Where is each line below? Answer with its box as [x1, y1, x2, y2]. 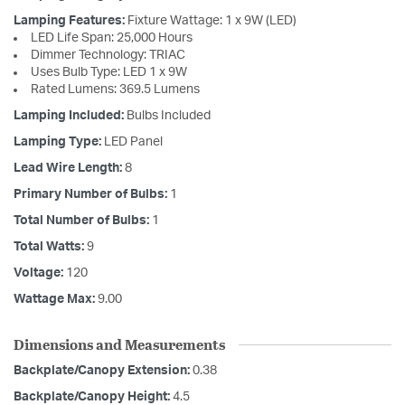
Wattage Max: [14, 293, 98, 306]
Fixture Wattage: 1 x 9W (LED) [127, 14, 297, 28]
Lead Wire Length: [14, 162, 125, 175]
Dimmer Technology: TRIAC [31, 49, 185, 62]
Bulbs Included [127, 109, 211, 123]
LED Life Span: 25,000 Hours [31, 32, 193, 45]
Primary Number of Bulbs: [14, 188, 170, 202]
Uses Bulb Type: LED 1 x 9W [31, 66, 187, 80]
